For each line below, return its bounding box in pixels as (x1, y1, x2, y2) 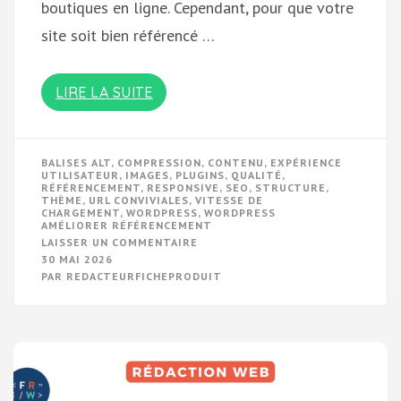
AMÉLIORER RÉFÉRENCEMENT (41, 218, 212, 232)
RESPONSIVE (147, 180, 219, 194)
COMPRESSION (117, 155, 201, 169)
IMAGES (125, 167, 169, 182)
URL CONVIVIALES (89, 192, 189, 207)
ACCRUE (197, 359, 242, 373)
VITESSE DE (195, 192, 263, 207)
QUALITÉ (231, 167, 282, 182)
